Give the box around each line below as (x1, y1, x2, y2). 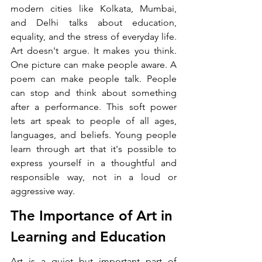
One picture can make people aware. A (11, 58, 177, 70)
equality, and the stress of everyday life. (11, 30, 177, 42)
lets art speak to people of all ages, (11, 115, 177, 126)
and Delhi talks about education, (11, 16, 177, 28)
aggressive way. (11, 185, 75, 196)
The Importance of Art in (11, 206, 177, 224)
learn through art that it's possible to (11, 143, 177, 154)
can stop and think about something (11, 87, 177, 98)
